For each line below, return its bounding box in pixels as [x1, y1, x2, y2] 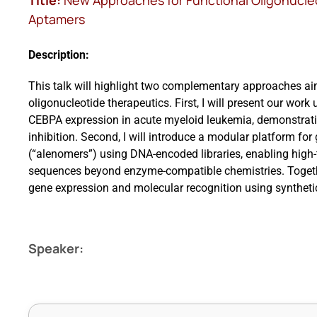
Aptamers [28, 11, 85, 28]
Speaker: [28, 239, 83, 257]
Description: [28, 47, 89, 62]
